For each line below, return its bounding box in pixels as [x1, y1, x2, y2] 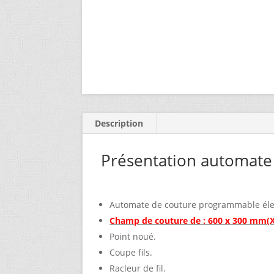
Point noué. [109, 231, 157, 243]
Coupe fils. [109, 246, 153, 259]
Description [95, 117, 144, 130]
